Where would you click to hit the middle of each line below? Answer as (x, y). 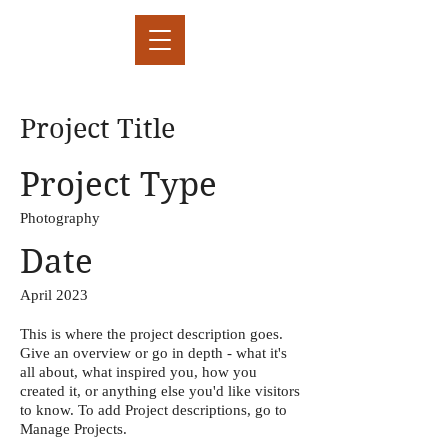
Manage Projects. (73, 429)
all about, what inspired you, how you (138, 372)
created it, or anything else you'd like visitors (160, 391)
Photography (60, 218)
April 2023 (54, 295)
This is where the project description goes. (151, 334)
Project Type (118, 184)
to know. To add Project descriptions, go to (153, 410)
